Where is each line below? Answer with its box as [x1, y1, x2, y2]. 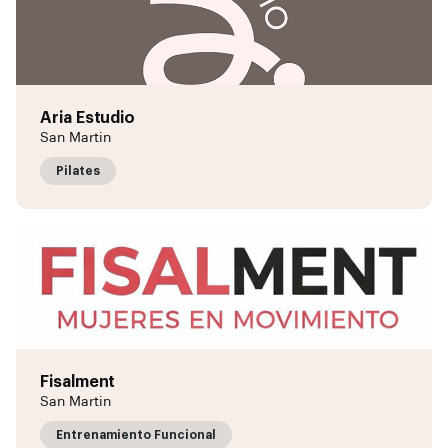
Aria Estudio [40, 110, 136, 126]
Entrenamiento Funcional [56, 429, 216, 441]
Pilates [56, 165, 100, 177]
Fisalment [40, 374, 116, 390]
